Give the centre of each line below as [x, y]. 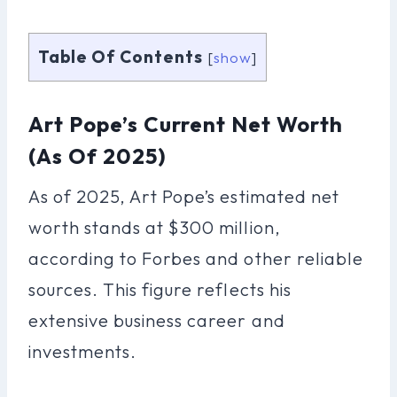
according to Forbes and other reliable [196, 258]
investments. [83, 351]
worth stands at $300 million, [155, 227]
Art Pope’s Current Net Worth [186, 124]
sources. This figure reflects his [160, 289]
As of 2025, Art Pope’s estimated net [184, 196]
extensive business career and [157, 320]
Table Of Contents [121, 56]
